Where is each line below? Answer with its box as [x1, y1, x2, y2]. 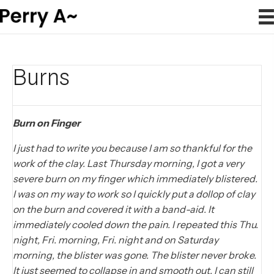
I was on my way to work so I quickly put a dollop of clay [13, 187, 255, 200]
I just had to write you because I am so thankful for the [13, 141, 252, 154]
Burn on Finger [13, 116, 80, 129]
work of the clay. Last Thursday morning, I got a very [13, 157, 244, 169]
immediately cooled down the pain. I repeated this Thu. [13, 218, 258, 231]
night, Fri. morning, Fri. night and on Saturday [13, 233, 218, 246]
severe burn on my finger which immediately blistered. [13, 172, 257, 185]
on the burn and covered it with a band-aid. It [13, 202, 214, 215]
